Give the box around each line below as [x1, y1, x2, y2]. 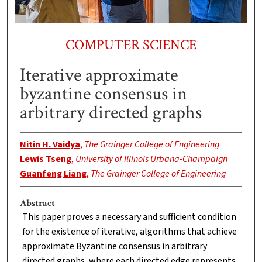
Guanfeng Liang [19, 167, 87, 181]
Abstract [19, 197, 55, 210]
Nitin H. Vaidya [19, 138, 80, 151]
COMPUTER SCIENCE [65, 35, 196, 54]
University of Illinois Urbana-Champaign [75, 153, 227, 166]
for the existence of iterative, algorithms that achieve [22, 225, 237, 239]
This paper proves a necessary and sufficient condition [22, 211, 236, 224]
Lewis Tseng [19, 153, 71, 166]
